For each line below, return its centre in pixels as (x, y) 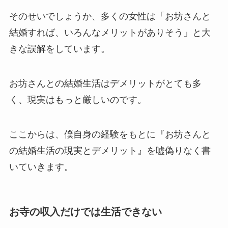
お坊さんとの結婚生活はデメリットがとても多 (105, 83)
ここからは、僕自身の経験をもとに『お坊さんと (110, 134)
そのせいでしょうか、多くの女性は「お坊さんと (110, 17)
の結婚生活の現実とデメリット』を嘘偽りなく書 (110, 150)
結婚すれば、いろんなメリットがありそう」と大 (110, 33)
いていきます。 (41, 167)
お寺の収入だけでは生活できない (85, 211)
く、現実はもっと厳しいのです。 (78, 100)
